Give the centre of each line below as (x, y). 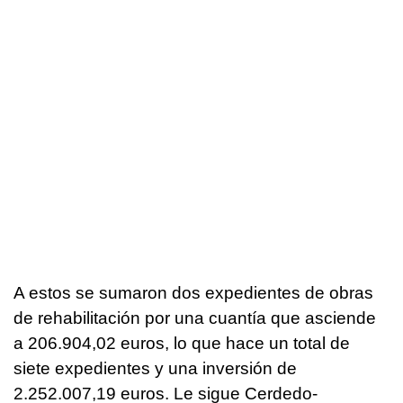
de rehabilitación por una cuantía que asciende (195, 318)
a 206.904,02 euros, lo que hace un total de (182, 343)
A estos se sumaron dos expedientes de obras (193, 292)
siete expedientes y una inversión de (155, 368)
